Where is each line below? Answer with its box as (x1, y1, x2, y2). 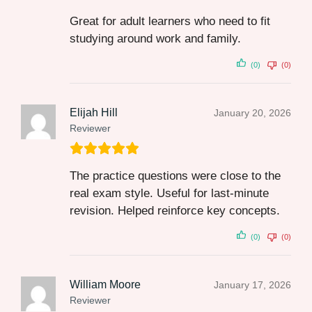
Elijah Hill (70, 107, 118, 119)
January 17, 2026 (214, 279, 291, 291)
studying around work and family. (70, 32, 241, 46)
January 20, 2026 (214, 107, 291, 119)
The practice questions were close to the (70, 169, 281, 183)
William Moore (70, 279, 141, 291)
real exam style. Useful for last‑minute (70, 187, 269, 201)
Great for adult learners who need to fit (70, 15, 270, 29)
